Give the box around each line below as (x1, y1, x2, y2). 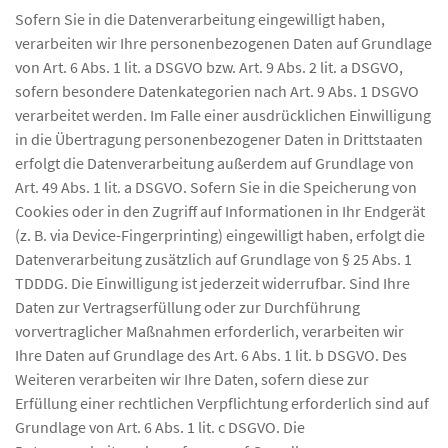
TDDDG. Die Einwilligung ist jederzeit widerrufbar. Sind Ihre (15, 272, 410, 293)
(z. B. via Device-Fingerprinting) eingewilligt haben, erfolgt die (15, 224, 425, 245)
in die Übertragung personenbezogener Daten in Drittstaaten (15, 128, 423, 149)
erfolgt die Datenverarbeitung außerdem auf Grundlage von (15, 152, 414, 173)
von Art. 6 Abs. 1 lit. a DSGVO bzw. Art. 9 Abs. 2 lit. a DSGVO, (15, 56, 403, 77)
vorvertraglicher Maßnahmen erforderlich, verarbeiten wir (15, 320, 404, 341)
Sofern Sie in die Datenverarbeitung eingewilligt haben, (15, 8, 385, 29)
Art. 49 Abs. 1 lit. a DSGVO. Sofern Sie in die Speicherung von (15, 176, 417, 197)
